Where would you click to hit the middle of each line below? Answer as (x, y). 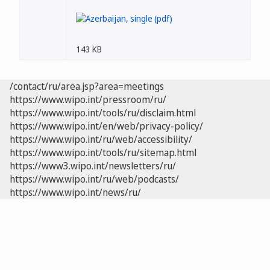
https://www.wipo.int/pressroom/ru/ (88, 99)
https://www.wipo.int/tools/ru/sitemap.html (103, 152)
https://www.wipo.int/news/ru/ (75, 192)
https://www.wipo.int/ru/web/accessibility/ (101, 139)
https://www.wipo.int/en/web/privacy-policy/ (106, 126)
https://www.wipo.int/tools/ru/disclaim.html (103, 113)
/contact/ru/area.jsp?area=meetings (87, 86)
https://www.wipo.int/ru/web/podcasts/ (94, 179)
